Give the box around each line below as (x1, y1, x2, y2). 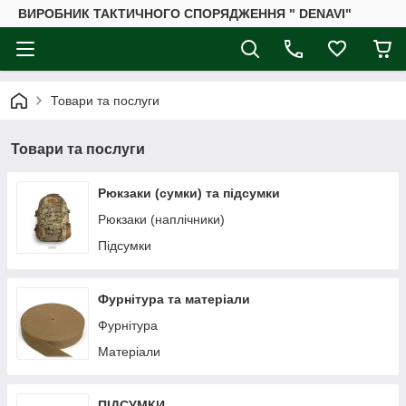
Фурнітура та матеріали (98, 292, 250, 306)
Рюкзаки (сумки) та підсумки (98, 186, 280, 200)
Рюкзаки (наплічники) (98, 212, 225, 227)
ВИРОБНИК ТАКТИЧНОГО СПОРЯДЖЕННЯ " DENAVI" (18, 6, 352, 21)
